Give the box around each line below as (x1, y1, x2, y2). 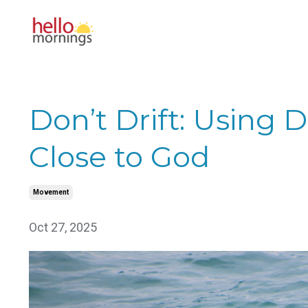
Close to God (29, 138, 210, 175)
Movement (33, 188, 69, 196)
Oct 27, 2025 (29, 219, 97, 234)
